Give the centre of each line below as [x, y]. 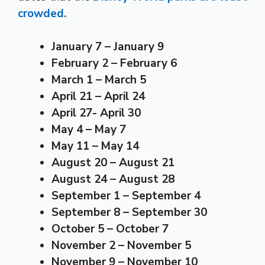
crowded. [42, 13]
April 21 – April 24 [98, 97]
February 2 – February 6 [114, 64]
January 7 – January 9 [108, 47]
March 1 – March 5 [99, 80]
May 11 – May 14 [95, 146]
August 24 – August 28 [113, 180]
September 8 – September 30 [129, 213]
